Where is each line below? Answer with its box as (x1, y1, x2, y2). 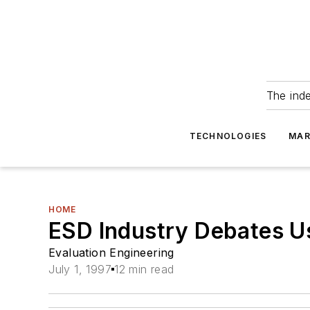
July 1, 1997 (48, 262, 112, 276)
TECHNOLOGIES (189, 131, 267, 141)
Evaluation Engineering (48, 246, 174, 259)
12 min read (114, 262, 174, 276)
